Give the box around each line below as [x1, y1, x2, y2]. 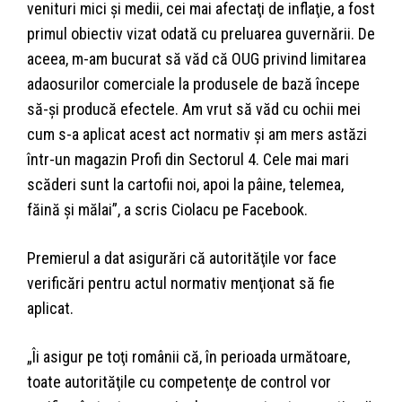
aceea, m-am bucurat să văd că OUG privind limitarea [27, 48, 366, 68]
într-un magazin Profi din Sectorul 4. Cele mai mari [27, 149, 349, 169]
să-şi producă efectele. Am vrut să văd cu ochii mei [27, 99, 361, 118]
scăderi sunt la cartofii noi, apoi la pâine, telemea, [27, 174, 344, 194]
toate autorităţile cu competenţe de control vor [27, 371, 331, 391]
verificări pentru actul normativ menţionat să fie [27, 273, 335, 293]
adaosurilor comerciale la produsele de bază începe [27, 74, 360, 93]
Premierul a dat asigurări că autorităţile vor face [27, 248, 336, 267]
